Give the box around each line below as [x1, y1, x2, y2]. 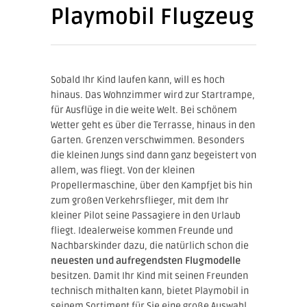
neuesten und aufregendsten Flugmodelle [51, 254, 241, 267]
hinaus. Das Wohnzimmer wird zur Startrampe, [51, 88, 255, 101]
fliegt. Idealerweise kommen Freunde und [51, 224, 233, 236]
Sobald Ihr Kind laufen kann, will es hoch [51, 73, 225, 86]
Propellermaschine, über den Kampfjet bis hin [51, 179, 252, 191]
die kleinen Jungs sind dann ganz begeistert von [51, 149, 256, 161]
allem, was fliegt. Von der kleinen [51, 164, 195, 176]
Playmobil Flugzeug [51, 3, 254, 30]
